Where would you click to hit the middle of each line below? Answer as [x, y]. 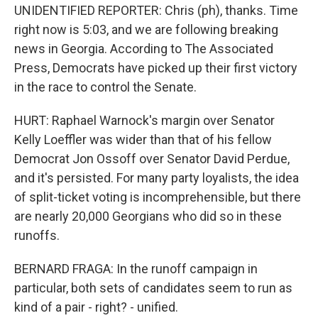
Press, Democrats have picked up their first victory [156, 68]
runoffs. [37, 235]
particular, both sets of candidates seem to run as [153, 288]
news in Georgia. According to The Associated [144, 49]
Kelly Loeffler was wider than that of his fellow [143, 139]
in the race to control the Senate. [105, 87]
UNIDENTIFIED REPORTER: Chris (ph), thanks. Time [156, 10]
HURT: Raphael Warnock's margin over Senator [144, 120]
